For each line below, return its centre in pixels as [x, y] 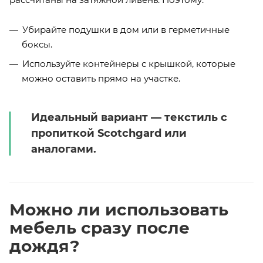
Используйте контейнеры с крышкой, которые [129, 63]
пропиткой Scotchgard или [109, 134]
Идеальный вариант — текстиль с [129, 118]
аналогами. [64, 149]
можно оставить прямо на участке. [101, 78]
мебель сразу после [100, 228]
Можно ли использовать [119, 210]
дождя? [44, 246]
